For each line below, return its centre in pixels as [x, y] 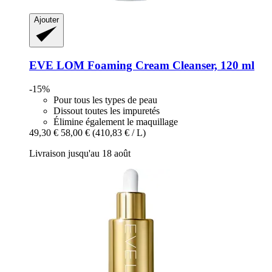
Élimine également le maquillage [116, 121]
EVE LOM [57, 65]
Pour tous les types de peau [105, 100]
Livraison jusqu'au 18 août [80, 153]
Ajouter [46, 20]
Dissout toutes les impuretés [107, 110]
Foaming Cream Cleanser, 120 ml [169, 65]
